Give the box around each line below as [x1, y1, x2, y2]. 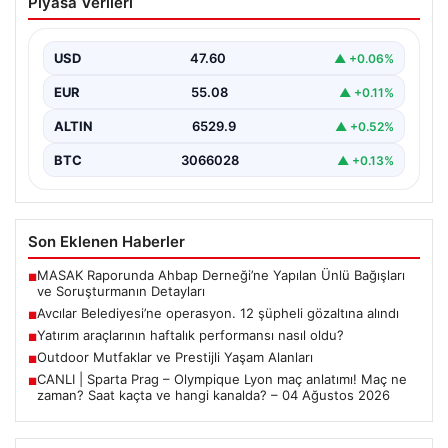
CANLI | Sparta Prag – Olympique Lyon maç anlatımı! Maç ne [37, 371, 407, 388]
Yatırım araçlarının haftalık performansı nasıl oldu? [37, 327, 344, 344]
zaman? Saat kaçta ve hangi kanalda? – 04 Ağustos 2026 [37, 387, 390, 404]
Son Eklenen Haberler [28, 232, 185, 252]
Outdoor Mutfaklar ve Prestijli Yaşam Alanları [37, 349, 313, 366]
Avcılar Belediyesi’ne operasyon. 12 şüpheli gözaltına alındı [37, 305, 399, 322]
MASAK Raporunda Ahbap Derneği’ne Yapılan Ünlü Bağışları [37, 267, 405, 284]
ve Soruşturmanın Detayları [37, 283, 205, 300]
